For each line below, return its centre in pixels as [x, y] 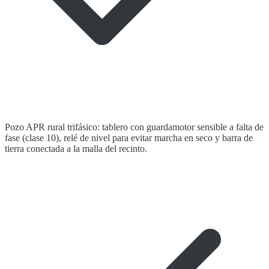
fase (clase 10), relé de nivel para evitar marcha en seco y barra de [129, 138]
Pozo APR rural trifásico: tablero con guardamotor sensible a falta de [134, 127]
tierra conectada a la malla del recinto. [76, 149]
